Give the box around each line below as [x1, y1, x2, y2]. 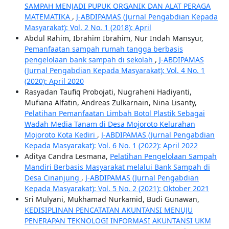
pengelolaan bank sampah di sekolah [24, 54, 155, 64]
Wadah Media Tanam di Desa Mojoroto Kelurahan [24, 119, 195, 129]
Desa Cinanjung [24, 172, 81, 182]
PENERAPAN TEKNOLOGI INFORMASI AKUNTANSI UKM [24, 215, 211, 225]
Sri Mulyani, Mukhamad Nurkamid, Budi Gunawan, [24, 194, 199, 204]
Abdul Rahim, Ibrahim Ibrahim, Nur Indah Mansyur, [24, 33, 203, 43]
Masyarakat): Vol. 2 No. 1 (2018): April [24, 22, 151, 32]
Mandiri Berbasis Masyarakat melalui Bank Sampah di [24, 162, 210, 172]
